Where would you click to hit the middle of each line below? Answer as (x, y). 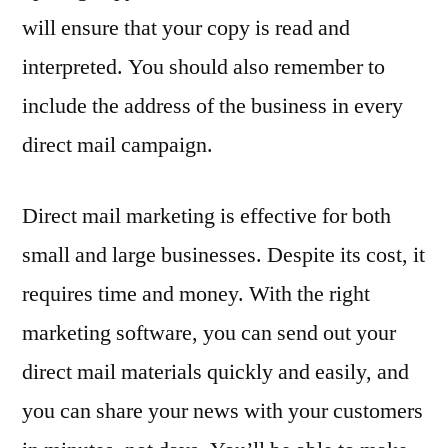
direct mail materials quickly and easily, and (215, 372)
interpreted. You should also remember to (203, 67)
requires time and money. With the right (196, 294)
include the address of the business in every (212, 106)
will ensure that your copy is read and (186, 28)
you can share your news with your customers (222, 411)
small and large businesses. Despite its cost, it (223, 255)
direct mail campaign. (117, 145)
